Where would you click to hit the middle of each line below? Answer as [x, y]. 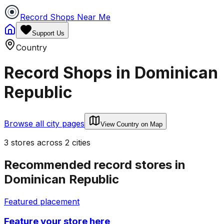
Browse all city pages [44, 123]
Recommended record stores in [95, 164]
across [50, 142]
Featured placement [42, 201]
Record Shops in [69, 73]
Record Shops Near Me [65, 17]
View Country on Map [131, 124]
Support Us [48, 33]
